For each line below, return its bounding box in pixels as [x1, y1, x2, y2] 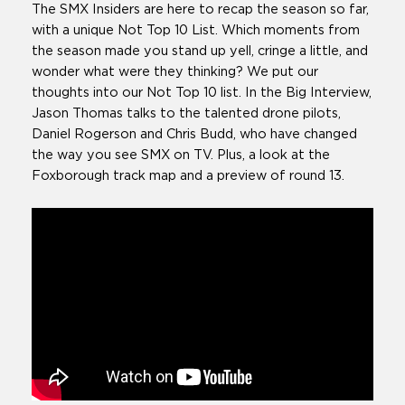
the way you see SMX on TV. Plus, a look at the [32, 148, 330, 163]
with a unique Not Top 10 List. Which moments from [32, 24, 360, 38]
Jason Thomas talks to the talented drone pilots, [32, 107, 341, 121]
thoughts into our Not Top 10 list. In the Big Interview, [32, 86, 372, 100]
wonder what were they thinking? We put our [32, 65, 318, 80]
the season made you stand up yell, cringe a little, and [32, 44, 368, 59]
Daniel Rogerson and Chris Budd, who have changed [32, 127, 357, 142]
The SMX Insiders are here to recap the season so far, [32, 3, 369, 17]
